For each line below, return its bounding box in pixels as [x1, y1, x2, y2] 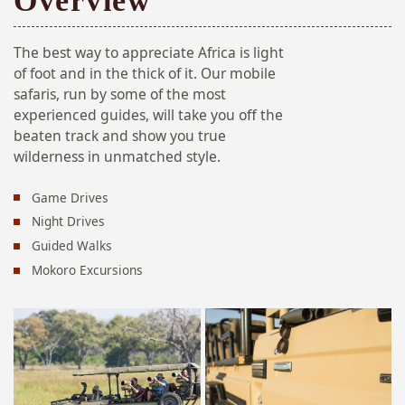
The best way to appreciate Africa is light [14, 42, 284, 63]
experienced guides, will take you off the [14, 105, 283, 126]
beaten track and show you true [14, 126, 226, 146]
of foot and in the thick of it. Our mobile [14, 63, 276, 84]
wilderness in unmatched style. [14, 146, 221, 167]
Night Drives [32, 212, 106, 231]
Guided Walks [32, 237, 113, 255]
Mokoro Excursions [32, 261, 144, 279]
